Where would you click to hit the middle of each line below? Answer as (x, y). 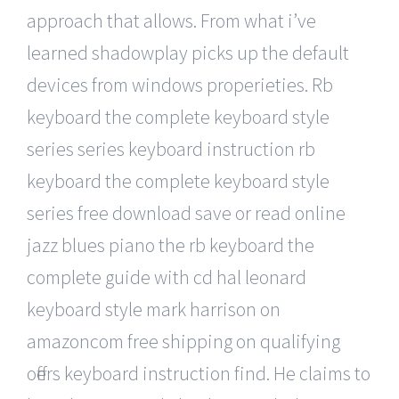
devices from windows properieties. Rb (180, 84)
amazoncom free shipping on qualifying (183, 341)
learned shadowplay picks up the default (188, 52)
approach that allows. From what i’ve (171, 20)
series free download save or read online (186, 212)
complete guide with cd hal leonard (167, 277)
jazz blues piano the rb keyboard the (171, 244)
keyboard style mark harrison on (154, 309)
